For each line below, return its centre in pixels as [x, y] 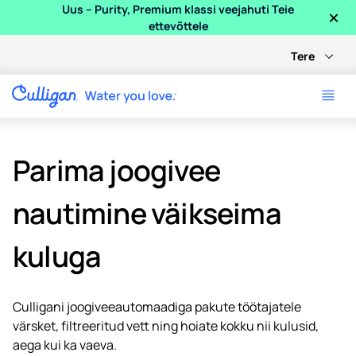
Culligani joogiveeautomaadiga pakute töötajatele [157, 307]
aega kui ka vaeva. [65, 345]
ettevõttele [178, 26]
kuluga [57, 256]
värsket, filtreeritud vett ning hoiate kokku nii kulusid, [166, 326]
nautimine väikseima [147, 213]
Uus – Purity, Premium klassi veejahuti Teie [178, 9]
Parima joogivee [116, 170]
